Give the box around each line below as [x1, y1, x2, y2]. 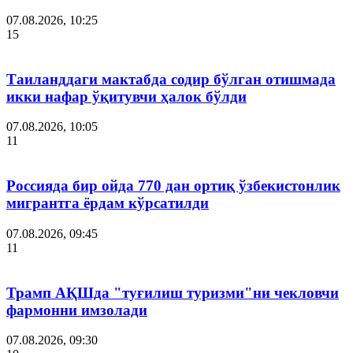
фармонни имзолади [6, 301, 147, 318]
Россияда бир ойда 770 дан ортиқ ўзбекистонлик [6, 177, 340, 195]
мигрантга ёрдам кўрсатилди [6, 195, 209, 212]
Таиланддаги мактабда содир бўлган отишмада [6, 70, 336, 87]
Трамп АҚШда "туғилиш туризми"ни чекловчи [6, 284, 339, 301]
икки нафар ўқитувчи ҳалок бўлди [6, 87, 247, 105]
